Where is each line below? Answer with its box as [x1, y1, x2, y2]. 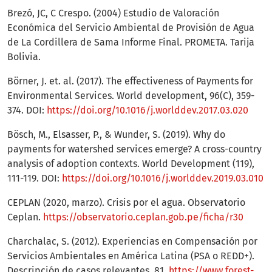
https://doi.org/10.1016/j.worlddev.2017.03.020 [47, 104, 248, 117]
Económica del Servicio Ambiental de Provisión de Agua [7, 22, 254, 34]
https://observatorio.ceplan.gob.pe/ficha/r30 [43, 211, 243, 223]
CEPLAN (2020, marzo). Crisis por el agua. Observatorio [7, 197, 245, 209]
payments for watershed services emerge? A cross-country [7, 143, 262, 155]
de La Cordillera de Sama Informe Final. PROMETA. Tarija [7, 36, 254, 49]
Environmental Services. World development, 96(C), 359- [7, 90, 254, 102]
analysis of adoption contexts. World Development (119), [7, 158, 254, 170]
